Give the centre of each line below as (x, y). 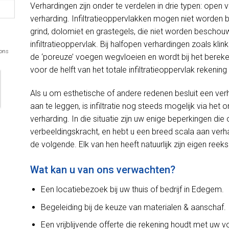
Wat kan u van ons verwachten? (103, 170)
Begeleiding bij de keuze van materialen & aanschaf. (133, 207)
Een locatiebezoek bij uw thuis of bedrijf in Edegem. (132, 190)
